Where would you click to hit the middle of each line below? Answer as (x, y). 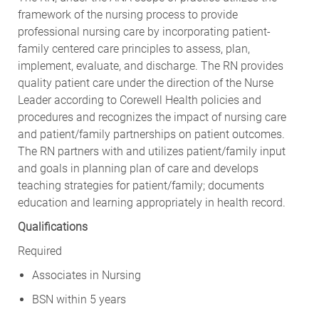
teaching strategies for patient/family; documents (141, 185)
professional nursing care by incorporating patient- (144, 31)
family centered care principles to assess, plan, (134, 48)
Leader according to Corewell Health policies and (139, 100)
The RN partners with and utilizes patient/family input (151, 151)
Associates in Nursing (86, 275)
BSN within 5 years (79, 299)
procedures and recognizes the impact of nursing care (152, 117)
